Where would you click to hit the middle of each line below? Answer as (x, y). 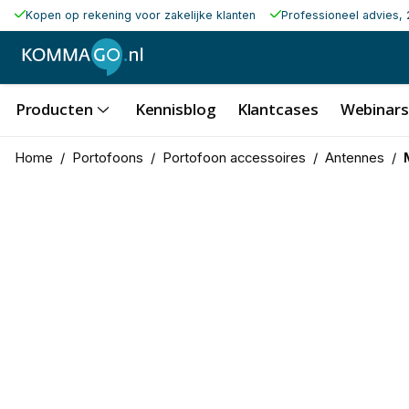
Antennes (354, 157)
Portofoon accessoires (234, 157)
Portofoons (107, 157)
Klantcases (278, 109)
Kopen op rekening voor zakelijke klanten (140, 15)
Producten (54, 109)
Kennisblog (175, 109)
